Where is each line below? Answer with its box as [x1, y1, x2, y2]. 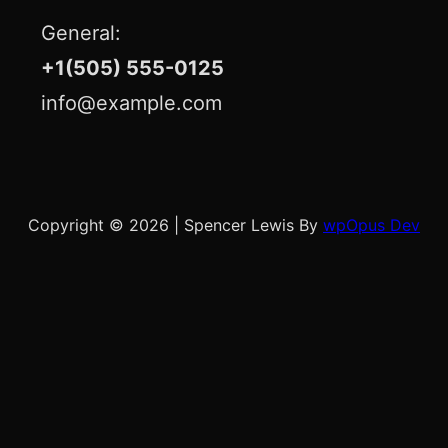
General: [40, 20, 121, 45]
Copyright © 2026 [28, 214, 174, 235]
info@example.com [40, 90, 222, 115]
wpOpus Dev [323, 214, 420, 235]
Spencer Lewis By [184, 214, 323, 235]
